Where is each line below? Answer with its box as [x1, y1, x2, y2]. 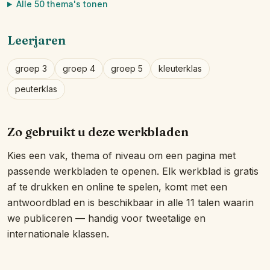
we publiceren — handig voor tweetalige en [7, 212, 206, 224]
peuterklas [15, 84, 57, 94]
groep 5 [111, 63, 143, 74]
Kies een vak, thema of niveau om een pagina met [7, 149, 236, 162]
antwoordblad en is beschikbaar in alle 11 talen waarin [7, 196, 254, 209]
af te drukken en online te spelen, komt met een [7, 181, 227, 193]
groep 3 [15, 63, 47, 74]
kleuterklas [159, 63, 202, 74]
